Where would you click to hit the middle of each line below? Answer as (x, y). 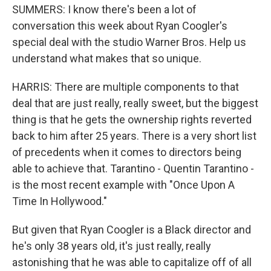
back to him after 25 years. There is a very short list (134, 136)
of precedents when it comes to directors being (127, 152)
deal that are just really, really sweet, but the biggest (135, 103)
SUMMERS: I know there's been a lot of (104, 9)
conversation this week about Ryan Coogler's (120, 26)
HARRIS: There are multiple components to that (126, 87)
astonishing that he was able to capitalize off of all (132, 262)
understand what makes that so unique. (107, 58)
